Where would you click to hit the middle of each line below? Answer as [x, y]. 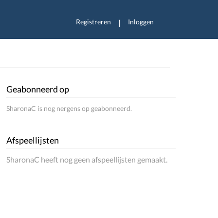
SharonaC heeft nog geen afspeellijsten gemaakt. [87, 159]
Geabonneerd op [38, 89]
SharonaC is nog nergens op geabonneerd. [69, 108]
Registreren [93, 22]
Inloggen [141, 22]
